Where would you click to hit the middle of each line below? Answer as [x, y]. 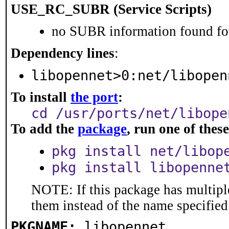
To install [41, 97]
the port [94, 97]
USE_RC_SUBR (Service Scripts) [111, 9]
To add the [44, 129]
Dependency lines [63, 53]
